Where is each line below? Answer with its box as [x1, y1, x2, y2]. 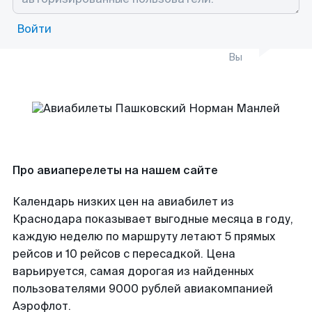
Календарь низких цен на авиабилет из [13, 194, 234, 209]
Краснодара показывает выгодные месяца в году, [13, 212, 293, 226]
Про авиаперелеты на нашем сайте [13, 163, 218, 178]
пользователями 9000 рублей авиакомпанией [13, 281, 273, 296]
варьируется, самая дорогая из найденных [13, 264, 253, 279]
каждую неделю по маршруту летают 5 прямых [13, 229, 275, 244]
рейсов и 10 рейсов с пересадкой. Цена [13, 247, 235, 261]
